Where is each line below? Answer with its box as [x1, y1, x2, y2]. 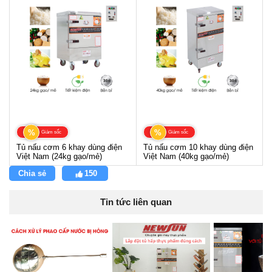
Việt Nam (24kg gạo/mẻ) [16, 152, 102, 161]
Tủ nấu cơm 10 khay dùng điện [143, 143, 253, 152]
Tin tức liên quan [100, 197, 172, 208]
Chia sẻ [18, 169, 46, 178]
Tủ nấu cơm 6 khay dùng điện [16, 143, 122, 152]
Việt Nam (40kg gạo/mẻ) [143, 152, 229, 161]
